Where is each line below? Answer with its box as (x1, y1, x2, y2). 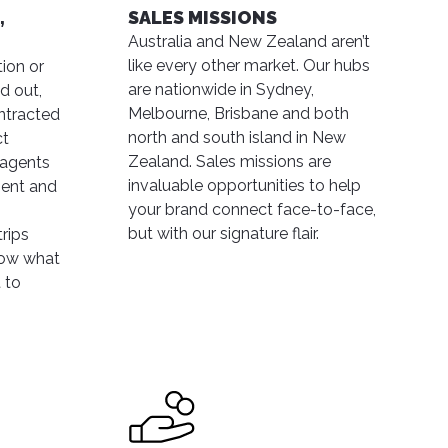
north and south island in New (127, 128, 346, 147)
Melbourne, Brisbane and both (127, 104, 349, 123)
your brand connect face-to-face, (127, 200, 376, 219)
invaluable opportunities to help (127, 176, 361, 195)
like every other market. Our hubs (127, 56, 370, 75)
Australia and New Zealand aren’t (127, 32, 370, 51)
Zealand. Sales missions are (127, 152, 331, 171)
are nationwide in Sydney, (127, 80, 314, 99)
